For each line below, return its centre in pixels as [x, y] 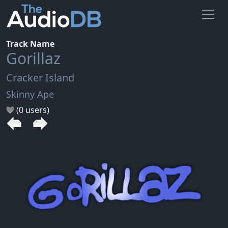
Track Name [30, 44]
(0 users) [32, 110]
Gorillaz [33, 58]
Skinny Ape [30, 94]
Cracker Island [40, 77]
